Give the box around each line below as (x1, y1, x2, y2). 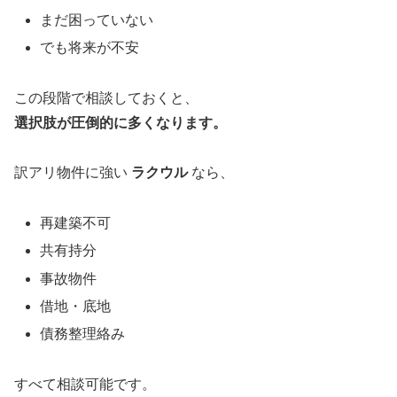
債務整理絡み (40, 326, 126, 342)
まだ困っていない (40, 12, 154, 27)
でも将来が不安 (40, 39, 140, 55)
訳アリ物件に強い (14, 165, 131, 181)
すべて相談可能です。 (14, 376, 156, 392)
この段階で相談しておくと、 (14, 90, 198, 105)
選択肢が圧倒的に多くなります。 (14, 114, 227, 130)
